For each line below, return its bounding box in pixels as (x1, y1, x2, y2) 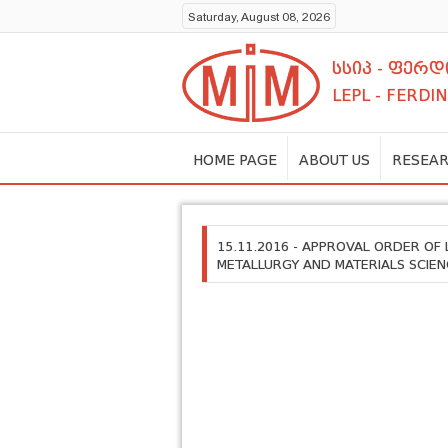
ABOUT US (299, 152, 370, 168)
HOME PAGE (193, 152, 277, 168)
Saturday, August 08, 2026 (188, 10, 330, 24)
